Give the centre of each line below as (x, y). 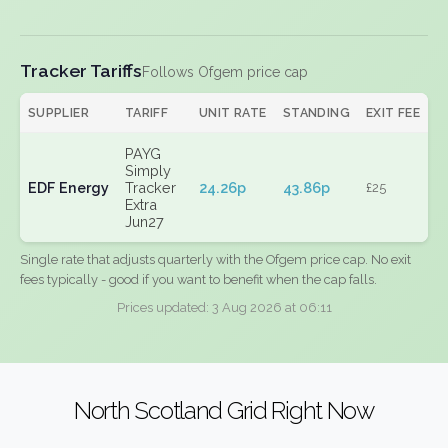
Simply (148, 170)
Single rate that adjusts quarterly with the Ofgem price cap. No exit (215, 259)
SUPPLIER (58, 112)
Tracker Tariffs (81, 70)
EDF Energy (68, 187)
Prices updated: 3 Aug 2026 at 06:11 (224, 307)
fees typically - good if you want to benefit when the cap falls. (198, 279)
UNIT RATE (233, 112)
